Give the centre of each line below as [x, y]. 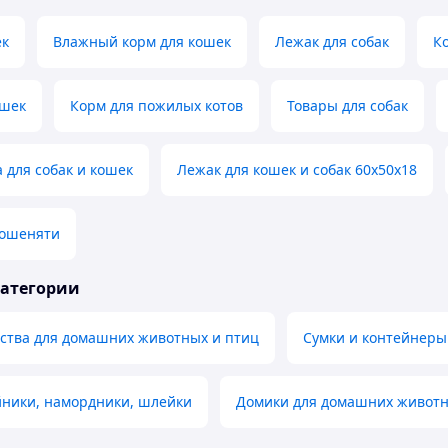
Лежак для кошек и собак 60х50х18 [297, 170]
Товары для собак [347, 106]
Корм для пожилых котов [156, 106]
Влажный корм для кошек [142, 42]
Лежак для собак [332, 42]
